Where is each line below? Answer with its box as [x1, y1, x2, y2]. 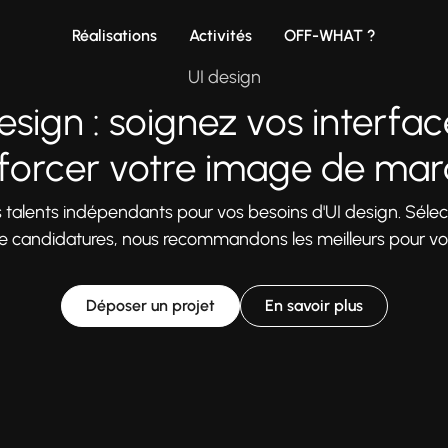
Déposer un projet [85, 296, 215, 315]
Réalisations [72, 26, 157, 45]
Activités [189, 26, 252, 45]
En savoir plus [264, 296, 363, 315]
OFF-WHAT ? [284, 26, 376, 45]
